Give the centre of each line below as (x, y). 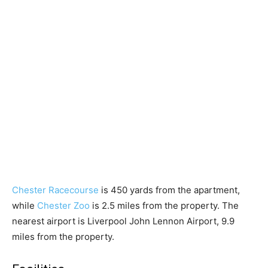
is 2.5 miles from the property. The (164, 206)
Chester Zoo (63, 206)
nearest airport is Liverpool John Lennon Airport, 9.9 (123, 221)
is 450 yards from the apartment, (169, 190)
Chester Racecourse (55, 190)
